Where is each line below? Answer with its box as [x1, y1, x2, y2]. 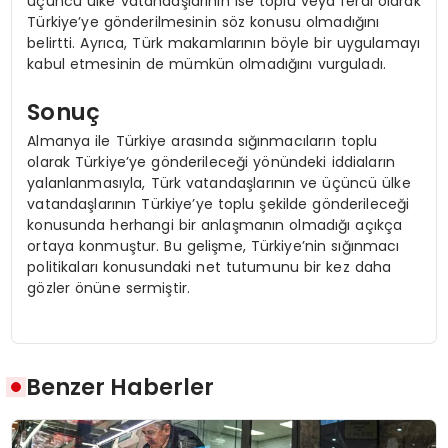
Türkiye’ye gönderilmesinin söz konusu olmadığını [27, 12, 380, 33]
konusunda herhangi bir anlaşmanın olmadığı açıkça [27, 215, 403, 236]
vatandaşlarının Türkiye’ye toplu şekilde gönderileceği [27, 194, 410, 215]
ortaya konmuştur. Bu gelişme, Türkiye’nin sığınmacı [27, 236, 400, 257]
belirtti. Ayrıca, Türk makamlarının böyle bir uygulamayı [27, 33, 421, 54]
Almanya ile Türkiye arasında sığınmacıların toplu [27, 131, 378, 152]
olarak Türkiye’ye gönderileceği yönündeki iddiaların [27, 152, 396, 173]
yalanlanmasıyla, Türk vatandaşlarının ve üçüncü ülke [27, 173, 411, 194]
